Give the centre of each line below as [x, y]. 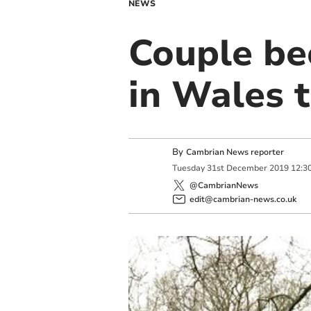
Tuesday [188, 168]
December [246, 168]
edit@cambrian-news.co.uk [243, 199]
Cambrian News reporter [235, 152]
